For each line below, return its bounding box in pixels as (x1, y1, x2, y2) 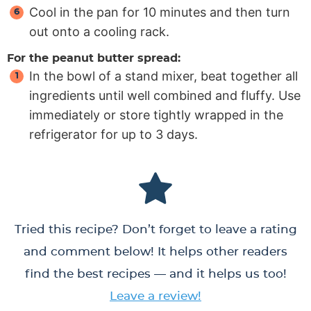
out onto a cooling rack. (29, 24, 169, 39)
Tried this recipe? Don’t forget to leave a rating (14, 223, 297, 235)
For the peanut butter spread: (7, 52, 180, 64)
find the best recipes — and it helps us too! (24, 267, 287, 280)
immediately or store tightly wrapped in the (29, 107, 283, 122)
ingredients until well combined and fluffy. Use (29, 87, 301, 103)
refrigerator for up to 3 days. (29, 126, 198, 142)
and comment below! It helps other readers (24, 245, 287, 258)
